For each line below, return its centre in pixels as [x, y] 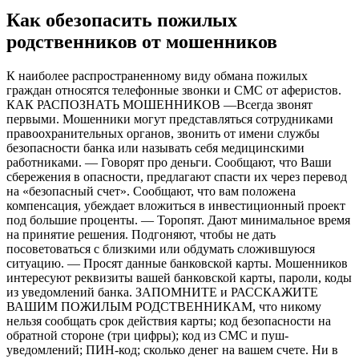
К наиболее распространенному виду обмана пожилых [157, 76]
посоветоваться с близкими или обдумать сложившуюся [161, 249]
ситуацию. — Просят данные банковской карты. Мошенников [177, 264]
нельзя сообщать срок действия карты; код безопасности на [169, 321]
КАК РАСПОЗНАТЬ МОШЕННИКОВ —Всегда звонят [159, 105]
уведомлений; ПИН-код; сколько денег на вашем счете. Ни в [172, 350]
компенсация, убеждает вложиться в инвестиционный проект [176, 206]
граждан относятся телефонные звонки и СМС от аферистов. [174, 91]
